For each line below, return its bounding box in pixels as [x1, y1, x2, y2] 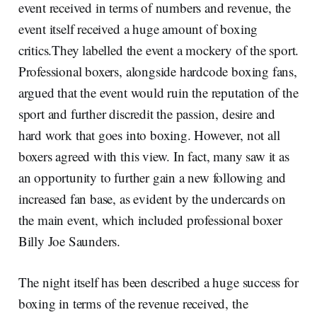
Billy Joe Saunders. [18, 231, 125, 250]
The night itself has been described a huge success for [18, 272, 299, 291]
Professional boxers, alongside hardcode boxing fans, [18, 62, 297, 80]
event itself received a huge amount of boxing [18, 19, 258, 38]
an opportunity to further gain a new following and [18, 168, 287, 186]
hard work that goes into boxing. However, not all [18, 125, 280, 144]
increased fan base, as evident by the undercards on [18, 189, 287, 207]
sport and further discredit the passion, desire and [18, 104, 276, 122]
